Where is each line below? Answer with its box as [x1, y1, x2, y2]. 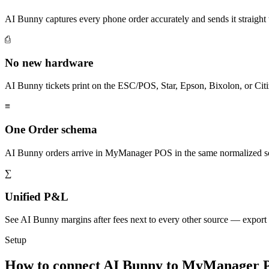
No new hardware [5, 56, 93, 69]
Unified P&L [5, 190, 68, 203]
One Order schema [5, 123, 97, 136]
